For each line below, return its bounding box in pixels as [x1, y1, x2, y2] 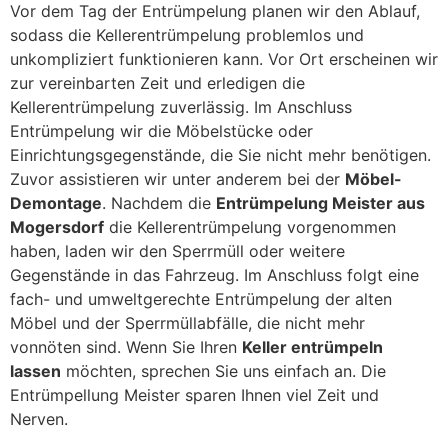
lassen [10, 361, 61, 382]
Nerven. [10, 409, 68, 430]
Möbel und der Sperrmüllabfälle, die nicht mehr [10, 313, 365, 334]
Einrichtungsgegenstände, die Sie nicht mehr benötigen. [10, 145, 431, 166]
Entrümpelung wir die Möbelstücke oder [10, 121, 313, 142]
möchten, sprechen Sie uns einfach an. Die [61, 361, 386, 382]
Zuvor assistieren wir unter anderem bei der [10, 169, 345, 190]
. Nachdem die [102, 193, 216, 214]
